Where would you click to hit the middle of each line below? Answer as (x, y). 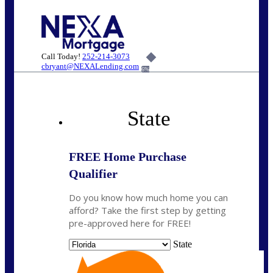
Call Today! (62, 56)
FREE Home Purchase (128, 157)
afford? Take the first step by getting (147, 211)
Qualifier (93, 174)
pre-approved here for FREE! (130, 223)
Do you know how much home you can (148, 198)
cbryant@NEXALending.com (90, 66)
